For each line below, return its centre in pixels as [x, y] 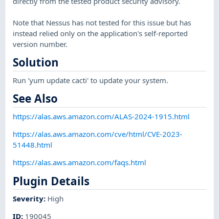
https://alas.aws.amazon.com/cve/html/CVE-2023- [98, 134]
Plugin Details [51, 181]
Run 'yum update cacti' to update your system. [91, 80]
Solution [36, 63]
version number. [40, 44]
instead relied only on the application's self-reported [100, 33]
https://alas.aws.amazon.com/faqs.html [80, 163]
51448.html [33, 144]
